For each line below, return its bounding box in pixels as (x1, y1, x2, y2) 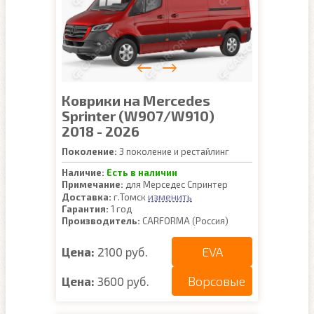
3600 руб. (97, 273, 149, 288)
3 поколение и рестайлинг (117, 146, 229, 157)
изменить (148, 191, 192, 203)
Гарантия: (62, 203, 109, 214)
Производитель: (62, 215, 140, 226)
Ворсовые (188, 273, 245, 289)
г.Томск (111, 191, 148, 203)
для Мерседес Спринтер (123, 179, 228, 190)
